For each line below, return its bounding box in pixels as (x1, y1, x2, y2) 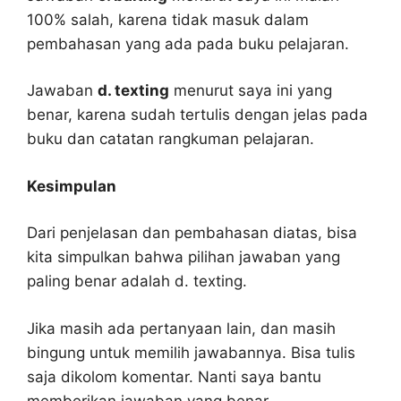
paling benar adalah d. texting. (27, 272, 247, 291)
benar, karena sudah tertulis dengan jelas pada (27, 106, 368, 124)
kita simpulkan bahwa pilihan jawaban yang (27, 248, 340, 267)
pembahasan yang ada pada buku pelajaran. (27, 34, 349, 53)
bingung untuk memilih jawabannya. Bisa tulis (27, 343, 355, 362)
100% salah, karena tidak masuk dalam (27, 10, 309, 29)
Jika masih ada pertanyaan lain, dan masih (27, 319, 336, 337)
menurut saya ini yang (169, 81, 332, 100)
